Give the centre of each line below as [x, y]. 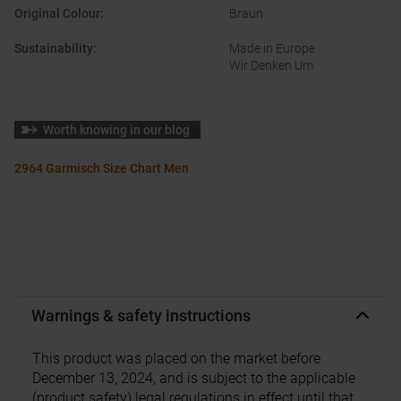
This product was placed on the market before [176, 359]
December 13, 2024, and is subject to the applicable [194, 379]
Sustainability [54, 49]
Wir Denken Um [271, 66]
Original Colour [57, 14]
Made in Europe [272, 49]
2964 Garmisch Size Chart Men [102, 169]
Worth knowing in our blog [116, 130]
